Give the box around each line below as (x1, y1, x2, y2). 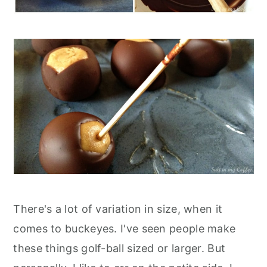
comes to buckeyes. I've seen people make (13, 222, 236, 235)
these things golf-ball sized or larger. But (13, 242, 226, 254)
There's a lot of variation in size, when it (13, 203, 223, 215)
